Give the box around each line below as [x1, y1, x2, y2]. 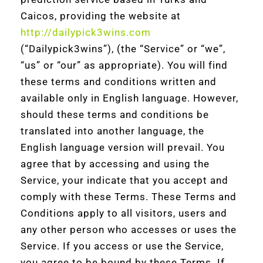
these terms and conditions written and [21, 76, 217, 87]
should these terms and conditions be [21, 109, 209, 120]
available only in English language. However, [21, 92, 238, 104]
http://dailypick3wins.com [21, 26, 151, 38]
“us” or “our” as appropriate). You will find [21, 59, 228, 71]
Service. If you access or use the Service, [21, 240, 224, 252]
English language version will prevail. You [21, 141, 225, 153]
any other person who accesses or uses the [21, 224, 237, 235]
